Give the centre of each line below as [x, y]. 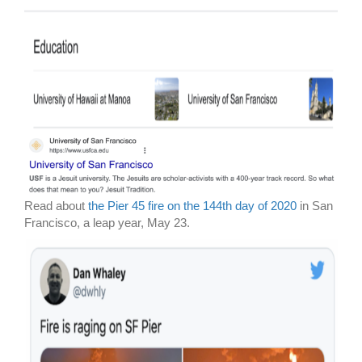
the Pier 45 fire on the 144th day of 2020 [192, 206]
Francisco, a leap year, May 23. [107, 223]
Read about [56, 206]
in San [315, 206]
